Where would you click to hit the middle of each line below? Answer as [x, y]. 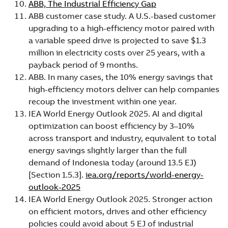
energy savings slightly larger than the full [108, 150]
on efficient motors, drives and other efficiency [118, 211]
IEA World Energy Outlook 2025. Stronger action [120, 199]
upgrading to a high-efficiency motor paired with [121, 28]
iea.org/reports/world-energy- [145, 174]
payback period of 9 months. [83, 64]
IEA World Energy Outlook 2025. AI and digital [116, 113]
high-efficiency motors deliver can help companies [124, 89]
